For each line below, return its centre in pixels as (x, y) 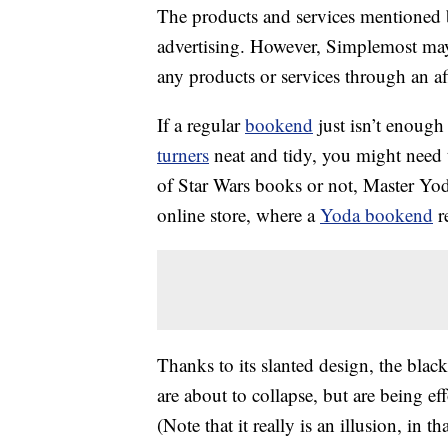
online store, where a (238, 215)
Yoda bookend (376, 215)
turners (183, 155)
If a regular (201, 125)
